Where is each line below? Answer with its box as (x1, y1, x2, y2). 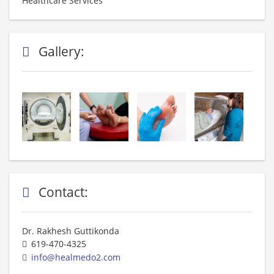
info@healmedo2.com (31, 251, 120, 263)
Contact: (39, 183, 91, 201)
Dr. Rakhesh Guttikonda (22, 225, 122, 237)
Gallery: (39, 43, 87, 60)
